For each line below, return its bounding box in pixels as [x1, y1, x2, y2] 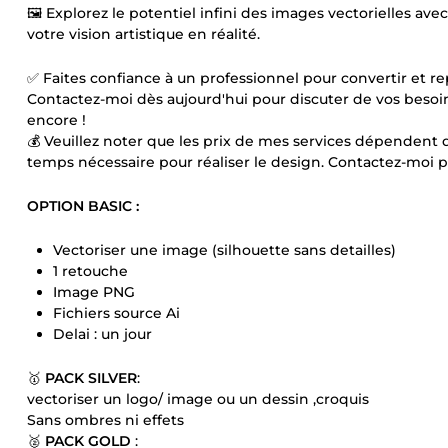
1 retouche [53, 262, 128, 280]
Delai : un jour [53, 325, 152, 343]
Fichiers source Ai [53, 304, 180, 322]
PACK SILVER [45, 369, 137, 387]
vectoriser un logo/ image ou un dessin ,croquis [27, 390, 369, 408]
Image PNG [53, 283, 135, 301]
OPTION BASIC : [27, 197, 139, 215]
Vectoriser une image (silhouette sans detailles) [53, 241, 396, 259]
